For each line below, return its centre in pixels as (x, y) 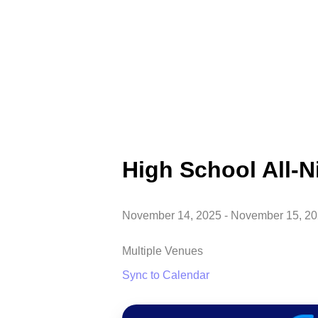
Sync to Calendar (166, 275)
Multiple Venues (163, 251)
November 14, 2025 (172, 216)
